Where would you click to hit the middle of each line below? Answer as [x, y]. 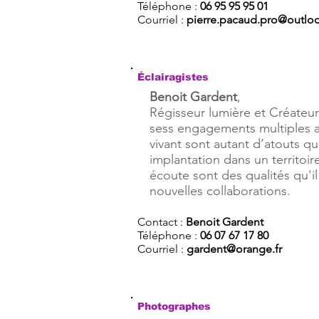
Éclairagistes [173, 77]
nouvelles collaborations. [220, 191]
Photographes [174, 306]
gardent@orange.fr [234, 249]
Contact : [162, 222]
